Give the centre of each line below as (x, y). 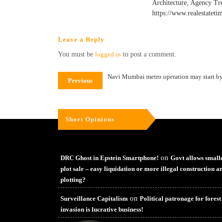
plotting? (73, 180)
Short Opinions (90, 119)
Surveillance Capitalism (94, 198)
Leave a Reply (81, 39)
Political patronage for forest (180, 198)
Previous (80, 81)
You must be (77, 54)
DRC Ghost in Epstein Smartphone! (110, 158)
